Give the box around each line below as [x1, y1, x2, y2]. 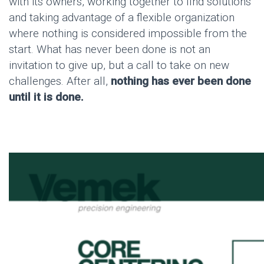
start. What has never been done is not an [9, 42, 210, 56]
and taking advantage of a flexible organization [9, 10, 235, 24]
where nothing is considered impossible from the [9, 26, 247, 40]
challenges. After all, [9, 74, 111, 88]
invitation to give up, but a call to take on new [9, 58, 229, 72]
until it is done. [9, 90, 84, 104]
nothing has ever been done [111, 74, 251, 88]
